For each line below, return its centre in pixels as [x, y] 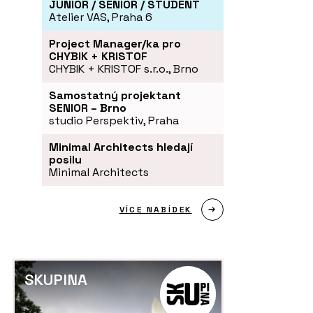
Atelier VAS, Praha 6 [101, 17]
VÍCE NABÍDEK [155, 209]
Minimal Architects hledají [121, 147]
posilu [65, 159]
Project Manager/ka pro [115, 43]
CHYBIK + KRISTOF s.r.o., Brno [124, 68]
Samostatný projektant [115, 95]
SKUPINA [56, 279]
